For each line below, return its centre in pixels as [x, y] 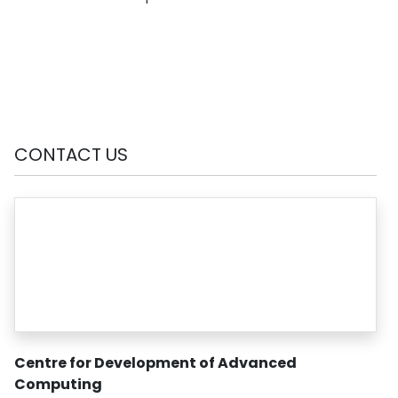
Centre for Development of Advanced [155, 362]
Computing [58, 384]
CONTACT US [71, 154]
